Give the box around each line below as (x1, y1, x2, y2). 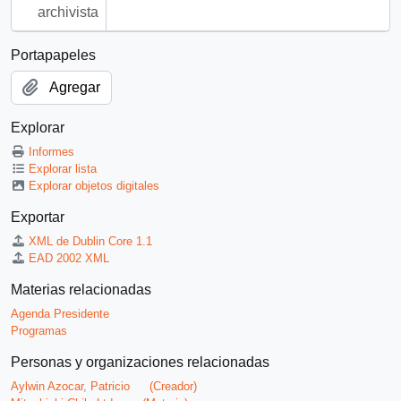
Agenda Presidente (11, 307, 109, 321)
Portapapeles (11, 47, 96, 64)
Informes (29, 145, 75, 159)
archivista (37, 4, 98, 21)
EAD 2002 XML (29, 252, 110, 266)
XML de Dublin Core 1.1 (29, 235, 153, 249)
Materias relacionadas (11, 282, 151, 298)
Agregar (49, 80, 100, 96)
